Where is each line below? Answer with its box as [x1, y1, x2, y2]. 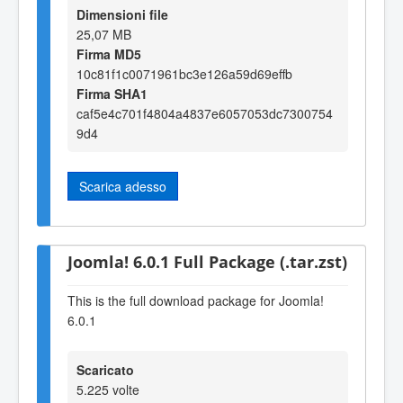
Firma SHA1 [76, 85, 148, 103]
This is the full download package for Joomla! [67, 291, 324, 310]
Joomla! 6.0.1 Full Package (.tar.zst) [67, 249, 347, 273]
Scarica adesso [79, 177, 166, 196]
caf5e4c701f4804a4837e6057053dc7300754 [76, 104, 333, 123]
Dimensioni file [76, 5, 168, 24]
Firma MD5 [76, 45, 141, 64]
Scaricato [76, 360, 134, 379]
